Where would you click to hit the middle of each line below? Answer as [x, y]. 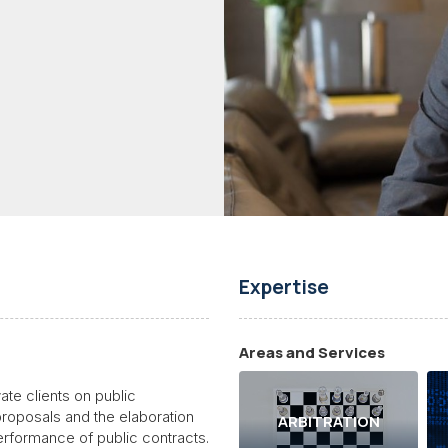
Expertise [284, 286]
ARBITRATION [328, 422]
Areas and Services [312, 352]
